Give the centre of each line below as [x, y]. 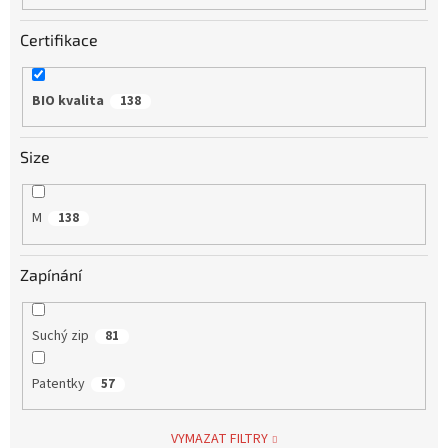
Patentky [58, 383]
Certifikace [59, 39]
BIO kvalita [67, 100]
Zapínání [51, 274]
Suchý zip [60, 335]
